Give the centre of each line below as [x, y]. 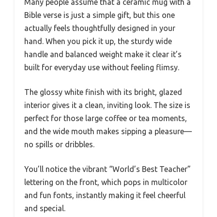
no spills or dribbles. [59, 144]
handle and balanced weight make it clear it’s [103, 54]
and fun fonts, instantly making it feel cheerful [105, 195]
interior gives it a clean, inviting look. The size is [107, 105]
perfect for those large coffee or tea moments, [106, 118]
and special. [45, 208]
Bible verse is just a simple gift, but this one [100, 15]
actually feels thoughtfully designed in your [100, 28]
